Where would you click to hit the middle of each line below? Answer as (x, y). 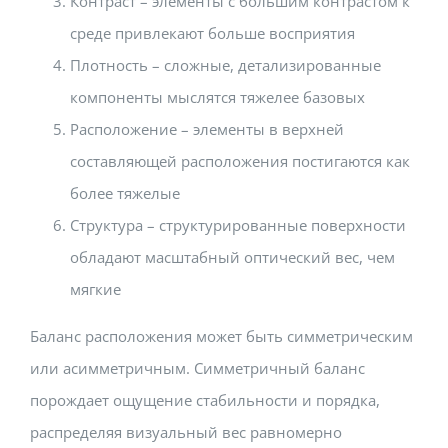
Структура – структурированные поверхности (238, 225)
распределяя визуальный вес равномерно (186, 432)
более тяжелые (125, 193)
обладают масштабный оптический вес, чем (232, 257)
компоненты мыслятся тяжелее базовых (217, 97)
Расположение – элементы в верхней (207, 129)
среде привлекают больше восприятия (212, 33)
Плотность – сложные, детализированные (225, 65)
